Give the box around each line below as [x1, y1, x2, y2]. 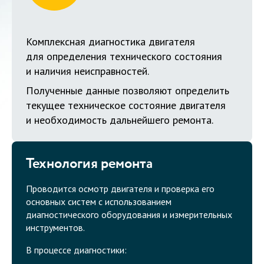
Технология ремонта [26, 153, 153, 175]
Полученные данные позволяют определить [26, 84, 229, 98]
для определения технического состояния [26, 49, 222, 64]
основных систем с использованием [26, 196, 171, 208]
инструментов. [26, 222, 85, 234]
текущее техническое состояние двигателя [26, 98, 226, 113]
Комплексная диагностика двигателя [26, 35, 195, 49]
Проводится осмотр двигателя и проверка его [26, 183, 214, 195]
